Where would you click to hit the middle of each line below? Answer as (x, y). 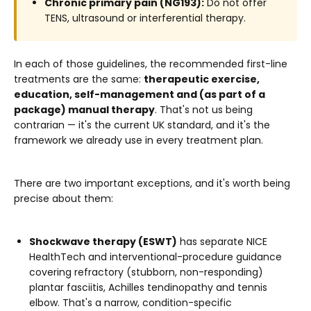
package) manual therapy (84, 109)
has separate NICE (222, 241)
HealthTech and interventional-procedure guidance (155, 257)
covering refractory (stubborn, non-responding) (146, 272)
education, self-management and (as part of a (140, 94)
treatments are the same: (79, 79)
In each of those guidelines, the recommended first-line (151, 64)
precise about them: (64, 198)
